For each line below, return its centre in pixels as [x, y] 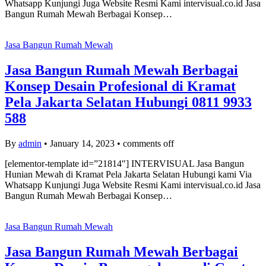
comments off [148, 143]
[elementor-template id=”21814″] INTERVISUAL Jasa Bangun [124, 163]
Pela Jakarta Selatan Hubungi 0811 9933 [128, 102]
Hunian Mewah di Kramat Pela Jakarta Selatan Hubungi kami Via [128, 174]
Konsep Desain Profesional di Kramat [120, 86]
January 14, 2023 [82, 143]
